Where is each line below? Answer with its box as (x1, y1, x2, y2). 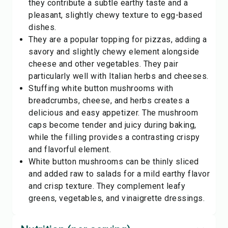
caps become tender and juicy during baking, (28, 120, 196, 130)
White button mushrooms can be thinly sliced (28, 157, 199, 166)
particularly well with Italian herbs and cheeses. (28, 71, 209, 81)
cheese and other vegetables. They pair (28, 59, 178, 69)
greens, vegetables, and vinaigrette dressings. (28, 193, 205, 203)
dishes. (28, 22, 56, 32)
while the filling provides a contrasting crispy (28, 132, 200, 142)
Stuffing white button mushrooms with (28, 83, 173, 93)
